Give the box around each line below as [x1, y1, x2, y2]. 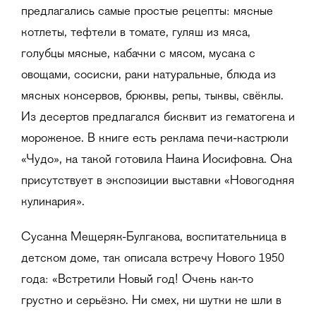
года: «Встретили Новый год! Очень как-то [21, 274, 253, 287]
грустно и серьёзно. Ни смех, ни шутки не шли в [21, 295, 281, 308]
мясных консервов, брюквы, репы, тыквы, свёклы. [21, 90, 284, 104]
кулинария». [21, 196, 85, 209]
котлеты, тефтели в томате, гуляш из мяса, [21, 27, 250, 40]
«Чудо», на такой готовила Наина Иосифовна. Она [21, 154, 292, 167]
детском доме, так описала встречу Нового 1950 [21, 253, 284, 266]
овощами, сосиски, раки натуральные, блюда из [21, 69, 276, 83]
